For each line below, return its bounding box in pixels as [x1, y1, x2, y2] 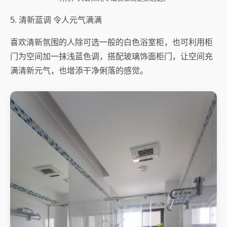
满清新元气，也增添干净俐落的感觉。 [10, 66, 148, 75]
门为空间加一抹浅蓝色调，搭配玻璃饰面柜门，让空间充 [10, 52, 213, 61]
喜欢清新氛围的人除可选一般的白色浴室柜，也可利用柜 [10, 38, 213, 47]
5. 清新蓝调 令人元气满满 [10, 16, 102, 25]
